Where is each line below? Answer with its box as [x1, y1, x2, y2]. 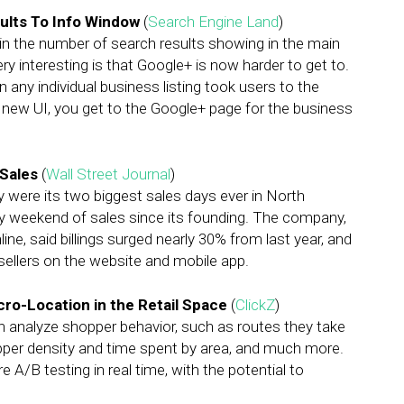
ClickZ [235, 296, 275, 314]
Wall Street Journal [46, 165, 170, 183]
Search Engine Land [148, 13, 279, 31]
